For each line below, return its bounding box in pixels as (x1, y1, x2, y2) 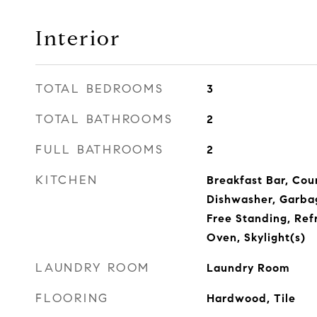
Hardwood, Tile (206, 292, 296, 305)
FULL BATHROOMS (35, 142, 164, 157)
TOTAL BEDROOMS (35, 81, 164, 96)
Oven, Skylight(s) (206, 231, 306, 244)
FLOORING (35, 291, 109, 306)
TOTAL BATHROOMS (35, 112, 173, 127)
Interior (35, 25, 121, 51)
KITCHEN (35, 173, 98, 188)
